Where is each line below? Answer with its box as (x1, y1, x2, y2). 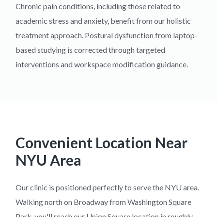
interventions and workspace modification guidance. (15, 60, 188, 69)
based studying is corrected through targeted (15, 45, 165, 54)
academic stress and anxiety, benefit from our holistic (15, 16, 191, 25)
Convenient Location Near (15, 134, 187, 151)
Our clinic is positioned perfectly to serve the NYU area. (15, 183, 199, 192)
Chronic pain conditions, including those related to (15, 1, 180, 11)
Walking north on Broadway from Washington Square (15, 197, 191, 206)
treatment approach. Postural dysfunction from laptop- (15, 31, 198, 40)
